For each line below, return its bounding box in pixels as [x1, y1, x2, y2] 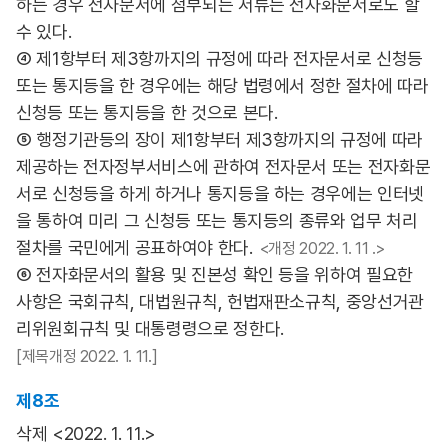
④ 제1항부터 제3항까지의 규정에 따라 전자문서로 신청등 [16, 48, 423, 69]
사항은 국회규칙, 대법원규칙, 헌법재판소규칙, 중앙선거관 [16, 291, 424, 312]
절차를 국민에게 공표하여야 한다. [16, 237, 253, 258]
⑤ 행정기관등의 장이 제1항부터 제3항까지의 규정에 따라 [16, 129, 423, 150]
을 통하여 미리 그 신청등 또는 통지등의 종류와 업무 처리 [16, 210, 418, 231]
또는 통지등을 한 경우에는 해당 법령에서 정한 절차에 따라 [16, 75, 429, 96]
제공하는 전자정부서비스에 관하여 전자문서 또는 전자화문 [16, 156, 431, 177]
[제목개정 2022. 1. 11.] [16, 347, 158, 366]
